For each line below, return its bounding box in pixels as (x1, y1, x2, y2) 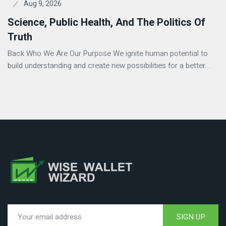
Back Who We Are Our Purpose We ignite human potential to (8, 48, 208, 59)
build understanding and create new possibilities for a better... (8, 60, 211, 71)
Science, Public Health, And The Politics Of (8, 15, 205, 30)
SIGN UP (176, 211, 205, 222)
